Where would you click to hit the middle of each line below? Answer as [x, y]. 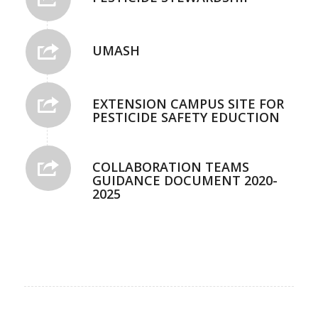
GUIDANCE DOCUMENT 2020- [185, 181]
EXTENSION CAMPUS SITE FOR [188, 104]
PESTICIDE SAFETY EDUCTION [186, 117]
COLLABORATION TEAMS [170, 167]
